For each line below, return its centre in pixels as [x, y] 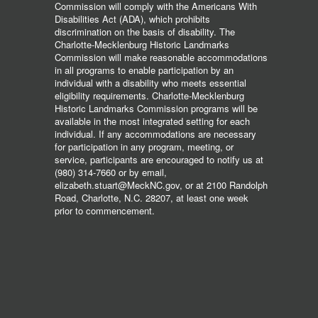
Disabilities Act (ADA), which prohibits [132, 18]
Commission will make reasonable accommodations [161, 57]
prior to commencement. [105, 210]
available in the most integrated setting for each [152, 121]
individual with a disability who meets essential [150, 82]
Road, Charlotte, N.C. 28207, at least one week [152, 197]
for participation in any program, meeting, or [144, 146]
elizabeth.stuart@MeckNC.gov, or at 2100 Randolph [161, 185]
